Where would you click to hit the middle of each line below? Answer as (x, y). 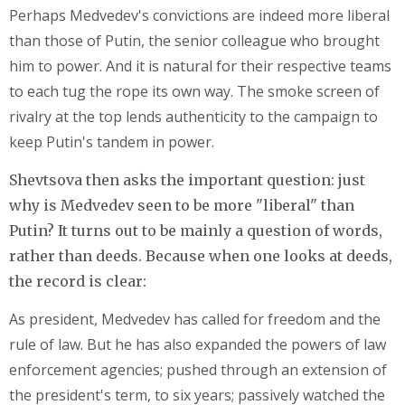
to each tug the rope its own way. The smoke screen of (194, 91)
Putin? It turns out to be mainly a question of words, (196, 230)
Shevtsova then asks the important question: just (187, 179)
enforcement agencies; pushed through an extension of (198, 369)
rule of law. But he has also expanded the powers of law (198, 344)
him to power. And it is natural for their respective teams (200, 66)
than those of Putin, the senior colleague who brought (194, 40)
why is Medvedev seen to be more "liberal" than (182, 205)
